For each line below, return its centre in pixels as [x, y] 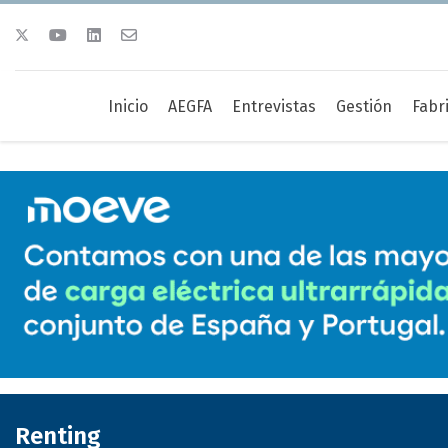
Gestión [363, 106]
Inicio [127, 106]
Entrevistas [273, 106]
